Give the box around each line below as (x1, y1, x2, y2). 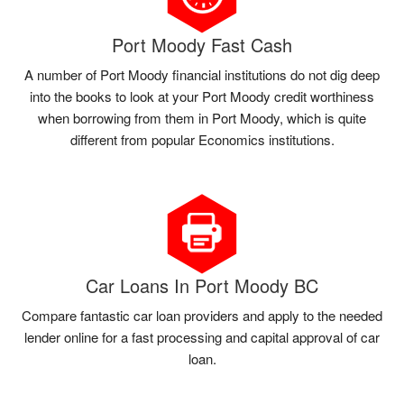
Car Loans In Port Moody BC (86, 271, 318, 298)
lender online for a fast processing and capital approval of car (24, 326, 380, 346)
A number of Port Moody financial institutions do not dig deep (24, 64, 380, 84)
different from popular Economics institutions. (69, 129, 335, 149)
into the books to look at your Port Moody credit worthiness (30, 86, 374, 106)
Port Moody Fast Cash (112, 31, 292, 58)
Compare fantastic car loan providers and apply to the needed (22, 305, 382, 325)
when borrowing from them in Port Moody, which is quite (38, 107, 366, 127)
